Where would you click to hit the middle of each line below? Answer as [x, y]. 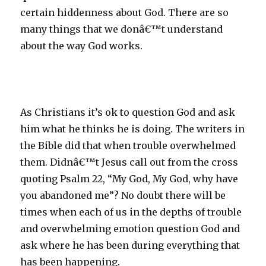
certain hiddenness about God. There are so [125, 12]
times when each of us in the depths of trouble [131, 212]
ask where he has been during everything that [130, 245]
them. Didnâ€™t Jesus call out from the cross [129, 162]
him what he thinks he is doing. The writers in [133, 129]
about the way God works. [82, 46]
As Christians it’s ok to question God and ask [128, 112]
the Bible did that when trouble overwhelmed [128, 145]
